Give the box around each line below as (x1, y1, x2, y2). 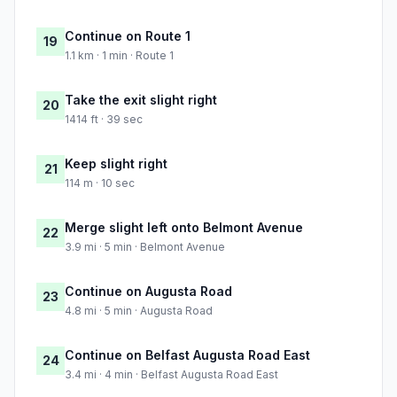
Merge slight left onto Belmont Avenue (65, 220, 303, 236)
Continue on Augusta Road (65, 284, 232, 300)
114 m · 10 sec (65, 176, 135, 191)
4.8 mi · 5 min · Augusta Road (65, 304, 213, 318)
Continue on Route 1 (65, 28, 191, 44)
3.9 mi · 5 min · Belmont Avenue (65, 240, 225, 254)
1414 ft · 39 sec (65, 113, 143, 127)
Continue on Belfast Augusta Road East (65, 347, 310, 363)
